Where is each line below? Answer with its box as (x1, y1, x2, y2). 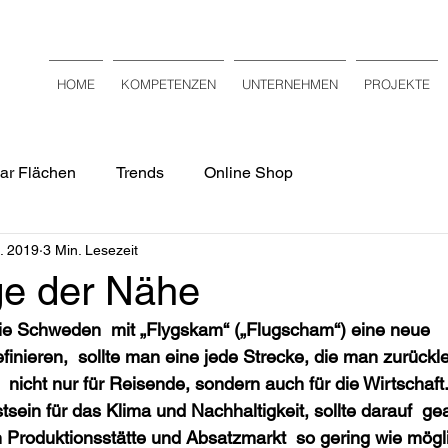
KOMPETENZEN (121, 76, 216, 92)
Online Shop (204, 163, 293, 182)
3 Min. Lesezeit (43, 241, 138, 258)
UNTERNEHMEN (242, 76, 338, 92)
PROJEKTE (364, 76, 430, 92)
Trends (116, 163, 164, 182)
